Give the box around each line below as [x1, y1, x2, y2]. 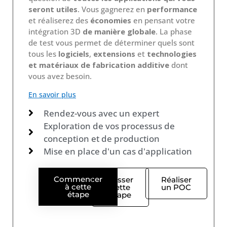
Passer [107, 174, 134, 184]
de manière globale [81, 26, 156, 36]
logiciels [58, 48, 89, 59]
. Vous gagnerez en [78, 4, 147, 14]
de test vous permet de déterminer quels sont [28, 37, 195, 48]
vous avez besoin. [28, 70, 92, 81]
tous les [28, 48, 58, 59]
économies [90, 15, 131, 25]
